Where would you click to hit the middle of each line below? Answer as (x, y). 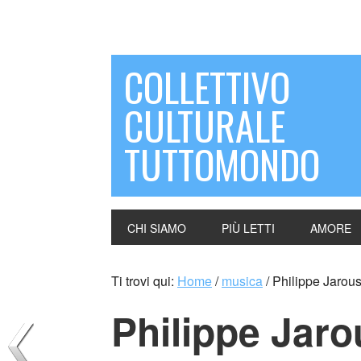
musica (242, 281)
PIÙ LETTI (248, 228)
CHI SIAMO (157, 228)
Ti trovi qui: (144, 281)
